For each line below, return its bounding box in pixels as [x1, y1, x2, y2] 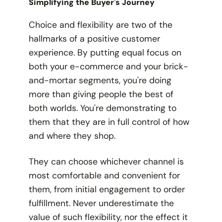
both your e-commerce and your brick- [28, 61, 188, 72]
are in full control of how [92, 116, 189, 128]
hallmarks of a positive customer [28, 33, 160, 45]
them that [28, 116, 72, 128]
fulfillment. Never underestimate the [28, 198, 174, 209]
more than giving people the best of [28, 89, 173, 100]
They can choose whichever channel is [28, 156, 184, 167]
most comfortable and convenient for [28, 170, 180, 181]
